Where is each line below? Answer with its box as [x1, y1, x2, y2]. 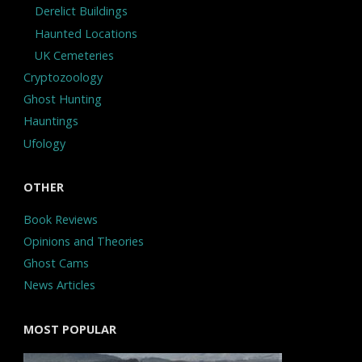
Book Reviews [23, 211, 98, 227]
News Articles [23, 277, 95, 293]
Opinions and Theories [23, 233, 144, 249]
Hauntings [23, 113, 78, 129]
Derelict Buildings [35, 3, 128, 19]
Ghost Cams [23, 255, 89, 271]
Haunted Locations [35, 25, 138, 41]
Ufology [23, 135, 65, 151]
